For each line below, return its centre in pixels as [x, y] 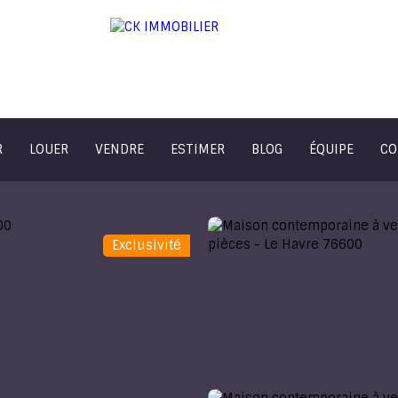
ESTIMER [198, 149]
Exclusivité [147, 245]
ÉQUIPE [331, 149]
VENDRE [119, 149]
